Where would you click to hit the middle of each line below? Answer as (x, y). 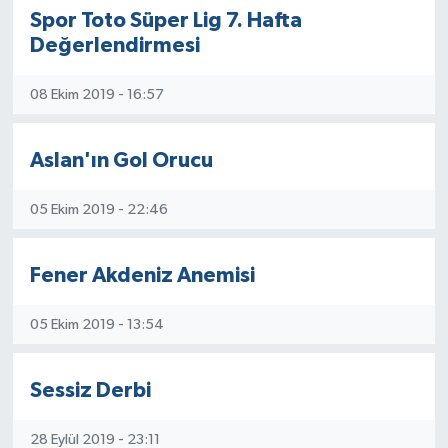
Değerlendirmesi (114, 45)
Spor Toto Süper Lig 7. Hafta (165, 20)
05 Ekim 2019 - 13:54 (96, 324)
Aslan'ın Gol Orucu (121, 160)
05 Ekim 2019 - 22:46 (98, 209)
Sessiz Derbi (90, 390)
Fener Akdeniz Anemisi (142, 275)
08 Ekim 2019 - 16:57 (96, 94)
